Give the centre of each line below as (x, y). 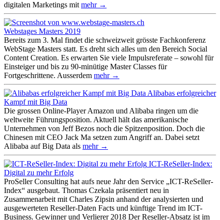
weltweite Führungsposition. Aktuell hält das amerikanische (96, 119)
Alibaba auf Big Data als (43, 146)
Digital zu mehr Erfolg (39, 172)
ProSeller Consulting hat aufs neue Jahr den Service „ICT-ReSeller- (109, 181)
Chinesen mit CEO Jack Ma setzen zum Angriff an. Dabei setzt (102, 137)
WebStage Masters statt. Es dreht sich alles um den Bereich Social (106, 49)
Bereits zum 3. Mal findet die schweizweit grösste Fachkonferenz (105, 40)
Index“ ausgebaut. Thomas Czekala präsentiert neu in (86, 190)
